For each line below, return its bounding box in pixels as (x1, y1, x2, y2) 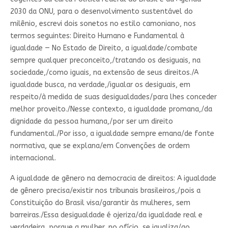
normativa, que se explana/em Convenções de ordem (10, 141, 190, 150)
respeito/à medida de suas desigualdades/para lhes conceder (10, 92, 217, 101)
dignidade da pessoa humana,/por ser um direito (10, 117, 173, 126)
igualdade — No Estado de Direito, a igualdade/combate (10, 43, 197, 52)
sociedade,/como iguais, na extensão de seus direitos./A (10, 68, 198, 77)
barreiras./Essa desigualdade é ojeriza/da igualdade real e (10, 210, 203, 219)
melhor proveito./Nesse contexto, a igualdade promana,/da (10, 104, 212, 113)
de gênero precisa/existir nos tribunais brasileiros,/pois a (10, 186, 201, 195)
